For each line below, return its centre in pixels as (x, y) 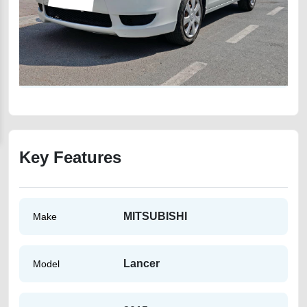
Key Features (70, 157)
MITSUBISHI (155, 216)
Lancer (142, 263)
